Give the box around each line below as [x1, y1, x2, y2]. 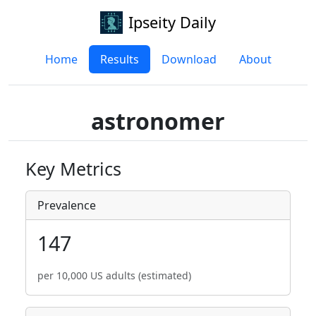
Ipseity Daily [128, 12, 216, 32]
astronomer [91, 106, 225, 136]
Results [99, 51, 139, 67]
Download [161, 51, 217, 67]
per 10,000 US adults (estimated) [37, 269, 191, 282]
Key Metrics [25, 157, 121, 181]
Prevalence [37, 197, 96, 213]
